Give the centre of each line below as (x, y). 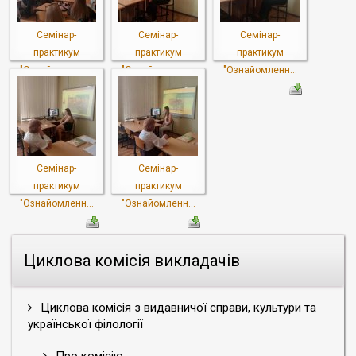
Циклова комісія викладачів (132, 261)
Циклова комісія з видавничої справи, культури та (177, 308)
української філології (85, 324)
